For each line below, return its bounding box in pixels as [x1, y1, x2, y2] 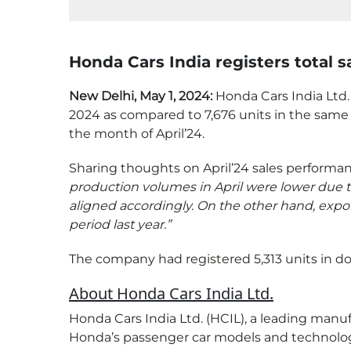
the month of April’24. [69, 126, 204, 142]
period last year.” [69, 217, 171, 233]
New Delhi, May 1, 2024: [69, 89, 215, 104]
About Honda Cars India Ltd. [69, 283, 273, 305]
